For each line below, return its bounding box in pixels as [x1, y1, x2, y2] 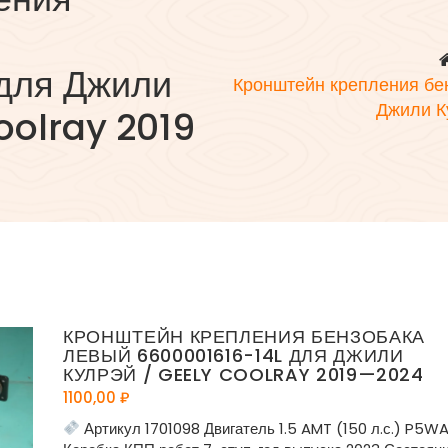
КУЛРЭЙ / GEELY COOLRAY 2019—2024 [63, 361, 424, 387]
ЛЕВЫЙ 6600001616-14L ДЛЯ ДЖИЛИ [63, 342, 404, 368]
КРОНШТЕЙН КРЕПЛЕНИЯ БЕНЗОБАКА [63, 323, 425, 349]
